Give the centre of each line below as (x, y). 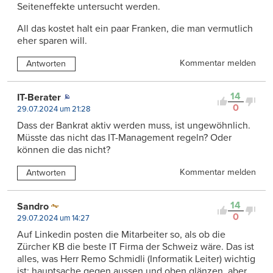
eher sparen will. (52, 41)
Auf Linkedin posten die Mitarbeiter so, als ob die (121, 234)
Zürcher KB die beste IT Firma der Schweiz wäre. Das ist (136, 246)
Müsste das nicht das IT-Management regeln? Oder (124, 137)
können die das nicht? (64, 150)
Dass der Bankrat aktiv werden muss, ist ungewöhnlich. (134, 125)
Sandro (33, 206)
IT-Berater (39, 97)
